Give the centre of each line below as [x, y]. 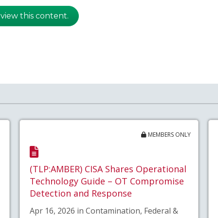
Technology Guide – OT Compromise [107, 181]
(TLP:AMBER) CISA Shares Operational [108, 169]
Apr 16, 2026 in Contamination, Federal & [104, 210]
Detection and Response [81, 193]
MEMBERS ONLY [169, 135]
